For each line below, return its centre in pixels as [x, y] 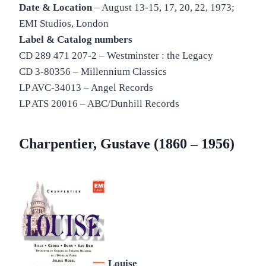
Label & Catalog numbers [76, 40]
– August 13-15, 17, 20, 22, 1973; [163, 8]
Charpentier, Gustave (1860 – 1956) [127, 144]
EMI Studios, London [64, 24]
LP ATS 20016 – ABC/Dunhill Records [99, 104]
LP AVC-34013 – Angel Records [86, 88]
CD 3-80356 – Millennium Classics [93, 72]
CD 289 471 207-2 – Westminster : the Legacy [116, 56]
